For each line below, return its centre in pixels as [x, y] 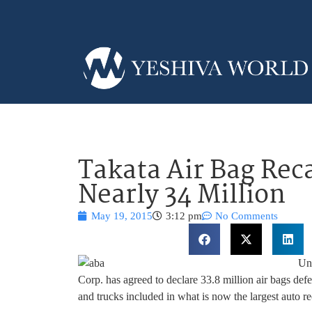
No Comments [247, 216]
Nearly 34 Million [182, 196]
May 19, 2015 [122, 216]
